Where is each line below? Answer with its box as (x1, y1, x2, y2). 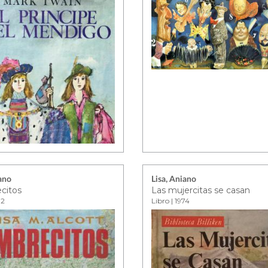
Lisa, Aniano (151, 175, 197, 184)
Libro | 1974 (151, 196, 190, 205)
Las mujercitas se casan (151, 185, 251, 196)
